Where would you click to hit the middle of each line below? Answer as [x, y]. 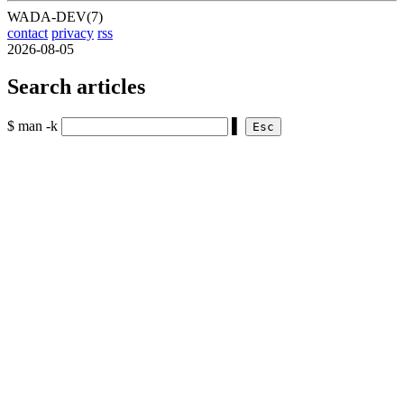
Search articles [76, 87]
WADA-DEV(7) [55, 16]
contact [28, 32]
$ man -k [32, 126]
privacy [73, 32]
